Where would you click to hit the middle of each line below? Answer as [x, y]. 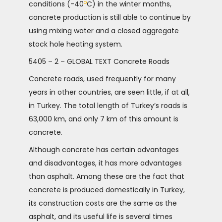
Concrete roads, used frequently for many [102, 79]
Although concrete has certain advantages [104, 150]
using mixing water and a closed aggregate [104, 31]
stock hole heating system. [76, 44]
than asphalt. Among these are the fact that [107, 176]
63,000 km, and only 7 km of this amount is [104, 119]
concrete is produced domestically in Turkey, [107, 190]
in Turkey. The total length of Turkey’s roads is [108, 106]
